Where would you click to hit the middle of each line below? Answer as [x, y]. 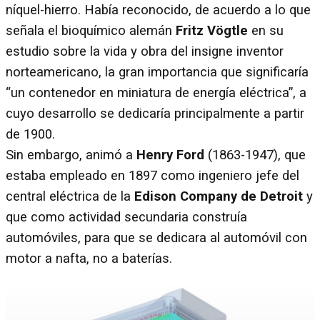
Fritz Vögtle [212, 30]
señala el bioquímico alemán [91, 30]
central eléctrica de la [70, 196]
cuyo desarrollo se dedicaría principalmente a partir [155, 113]
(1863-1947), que [257, 155]
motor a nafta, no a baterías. [89, 258]
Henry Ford [172, 155]
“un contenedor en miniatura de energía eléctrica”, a [156, 92]
